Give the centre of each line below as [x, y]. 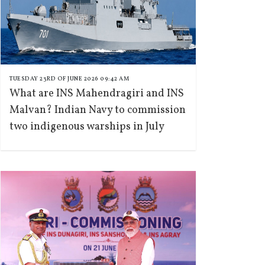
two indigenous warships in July [87, 127]
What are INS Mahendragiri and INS [97, 94]
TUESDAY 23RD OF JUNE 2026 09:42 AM [69, 79]
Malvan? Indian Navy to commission [98, 110]
